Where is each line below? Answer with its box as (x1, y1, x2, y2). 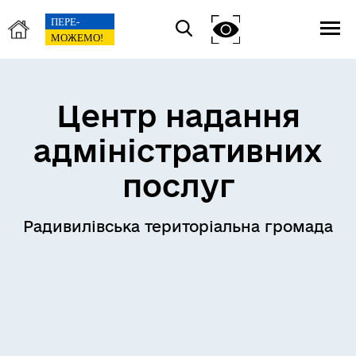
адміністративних (33, 133, 323, 168)
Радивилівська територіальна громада (23, 218, 333, 235)
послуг (122, 168, 234, 203)
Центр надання (56, 99, 300, 133)
